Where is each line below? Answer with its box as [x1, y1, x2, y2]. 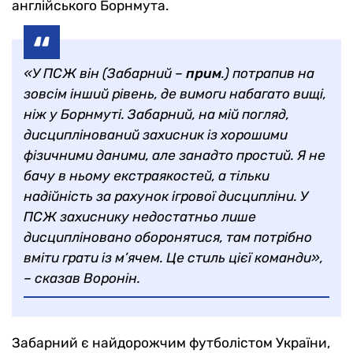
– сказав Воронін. [24, 270, 140, 286]
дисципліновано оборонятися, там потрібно [24, 229, 312, 245]
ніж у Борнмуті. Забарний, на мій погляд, [24, 106, 289, 122]
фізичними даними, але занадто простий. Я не [24, 147, 325, 163]
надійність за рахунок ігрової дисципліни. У [24, 188, 308, 204]
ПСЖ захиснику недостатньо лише [24, 209, 256, 225]
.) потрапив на [221, 65, 314, 81]
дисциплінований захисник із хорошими [24, 127, 288, 143]
